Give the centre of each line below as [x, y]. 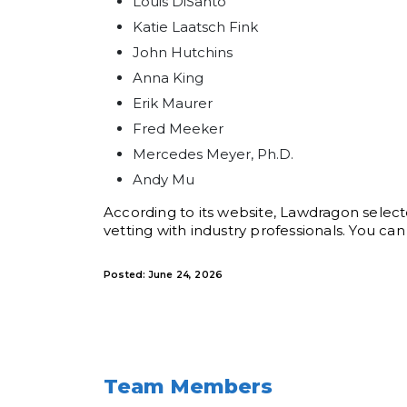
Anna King [168, 78]
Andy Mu [164, 179]
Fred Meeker [178, 129]
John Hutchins [183, 52]
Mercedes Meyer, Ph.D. [213, 154]
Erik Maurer [173, 103]
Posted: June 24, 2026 [164, 275]
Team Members [188, 387]
